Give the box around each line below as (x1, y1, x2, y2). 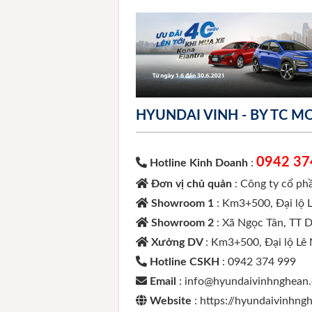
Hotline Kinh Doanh (150, 157, 249, 169)
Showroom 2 (151, 217, 217, 229)
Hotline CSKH (150, 256, 220, 268)
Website (150, 295, 195, 307)
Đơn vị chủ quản (151, 178, 235, 190)
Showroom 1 (151, 198, 217, 210)
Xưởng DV (151, 237, 206, 249)
